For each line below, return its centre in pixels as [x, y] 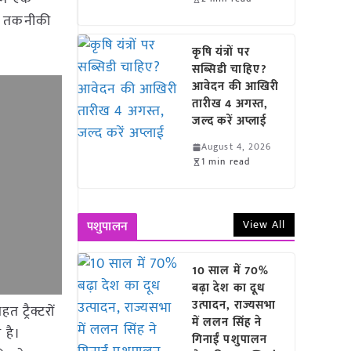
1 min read [226, 161]
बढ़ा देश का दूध [229, 288]
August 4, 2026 [237, 147]
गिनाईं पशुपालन [230, 340]
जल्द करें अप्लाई [233, 121]
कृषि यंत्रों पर [221, 52]
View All [264, 224]
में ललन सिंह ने [227, 322]
